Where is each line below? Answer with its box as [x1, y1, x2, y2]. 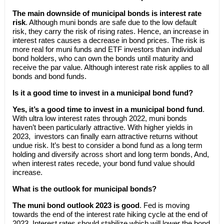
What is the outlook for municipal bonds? [12, 184, 156, 193]
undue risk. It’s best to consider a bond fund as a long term [12, 141, 202, 149]
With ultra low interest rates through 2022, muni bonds [12, 114, 187, 122]
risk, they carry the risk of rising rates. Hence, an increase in [12, 27, 208, 35]
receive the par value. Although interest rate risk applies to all [12, 63, 209, 71]
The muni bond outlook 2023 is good [12, 201, 139, 209]
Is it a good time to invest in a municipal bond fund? [12, 88, 193, 97]
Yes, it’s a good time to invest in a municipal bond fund [12, 105, 202, 113]
